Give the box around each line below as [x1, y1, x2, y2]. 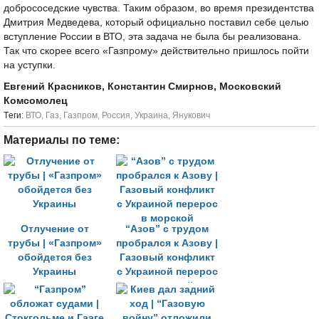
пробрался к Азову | [116, 238, 218, 249]
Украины [33, 266, 76, 277]
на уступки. [4, 60, 56, 70]
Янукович [172, 110, 210, 120]
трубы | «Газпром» [7, 238, 102, 249]
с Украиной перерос [116, 266, 218, 277]
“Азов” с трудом [125, 224, 209, 234]
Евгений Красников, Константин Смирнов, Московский [4, 81, 281, 92]
